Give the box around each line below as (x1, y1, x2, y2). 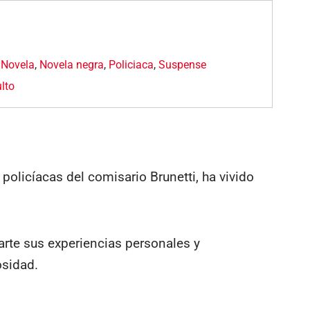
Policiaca (109, 57, 154, 71)
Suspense (158, 57, 207, 71)
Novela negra (39, 57, 104, 71)
